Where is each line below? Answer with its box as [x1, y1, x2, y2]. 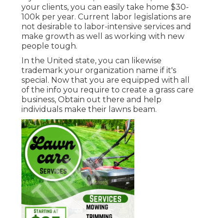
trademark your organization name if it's [21, 66, 176, 75]
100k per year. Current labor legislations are [21, 12, 191, 22]
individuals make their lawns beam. [21, 105, 157, 114]
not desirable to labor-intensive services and [21, 22, 191, 32]
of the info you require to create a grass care [21, 85, 194, 95]
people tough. [21, 41, 77, 51]
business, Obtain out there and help [21, 95, 162, 105]
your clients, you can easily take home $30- [21, 2, 189, 12]
